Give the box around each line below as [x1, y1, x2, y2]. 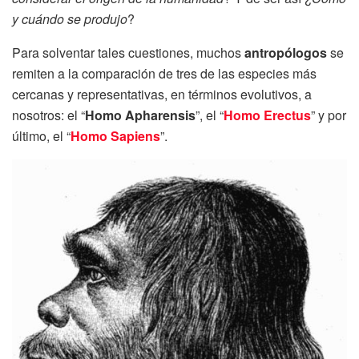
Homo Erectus [224, 105, 311, 124]
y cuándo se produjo [12, 9, 127, 28]
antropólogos [244, 42, 327, 62]
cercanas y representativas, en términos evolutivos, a [12, 84, 312, 103]
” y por [311, 105, 346, 124]
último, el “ [12, 126, 71, 145]
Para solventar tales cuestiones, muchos [12, 42, 244, 62]
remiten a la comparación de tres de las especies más [12, 63, 317, 83]
